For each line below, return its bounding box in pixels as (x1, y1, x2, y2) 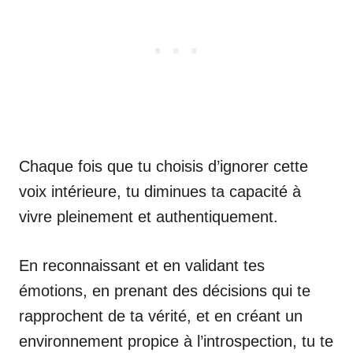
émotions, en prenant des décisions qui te (19, 281, 310, 299)
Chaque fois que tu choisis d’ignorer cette (19, 157, 308, 175)
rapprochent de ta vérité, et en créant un (19, 307, 303, 325)
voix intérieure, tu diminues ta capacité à (19, 182, 301, 200)
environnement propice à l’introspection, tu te (19, 332, 333, 350)
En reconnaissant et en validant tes (19, 256, 265, 274)
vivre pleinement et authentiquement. (19, 207, 278, 225)
